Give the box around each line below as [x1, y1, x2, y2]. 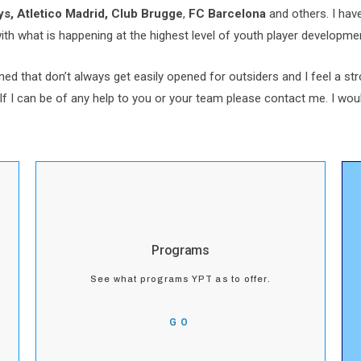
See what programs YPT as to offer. [90, 274, 271, 284]
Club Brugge [111, 6, 183, 21]
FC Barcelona [189, 6, 266, 21]
